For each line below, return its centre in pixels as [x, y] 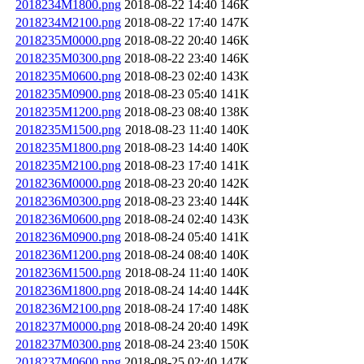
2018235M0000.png [68, 40]
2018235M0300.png [68, 58]
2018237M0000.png [68, 326]
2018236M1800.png [68, 290]
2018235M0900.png [68, 93]
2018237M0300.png [68, 344]
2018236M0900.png [68, 236]
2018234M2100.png [68, 22]
